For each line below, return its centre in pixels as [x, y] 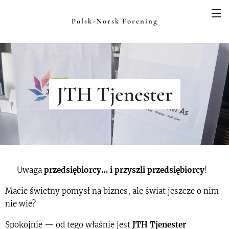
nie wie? [21, 204]
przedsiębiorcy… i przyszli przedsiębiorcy [124, 170]
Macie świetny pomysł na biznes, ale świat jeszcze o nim [112, 191]
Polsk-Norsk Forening [114, 21]
